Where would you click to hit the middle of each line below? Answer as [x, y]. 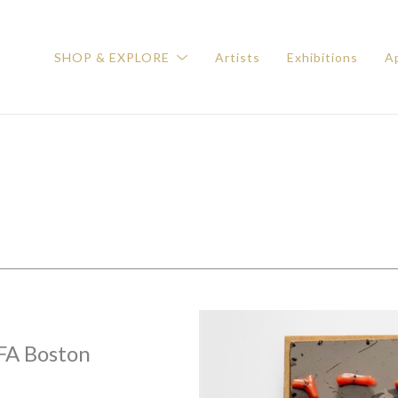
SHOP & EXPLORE [114, 58]
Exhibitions [322, 58]
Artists [238, 58]
